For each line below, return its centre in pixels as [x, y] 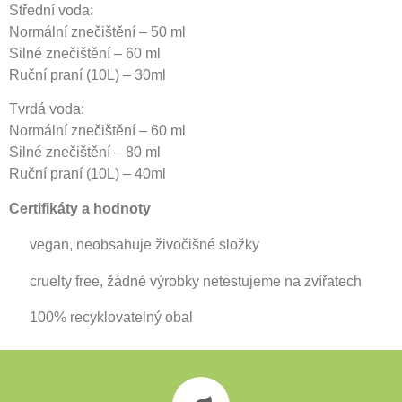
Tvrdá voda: [47, 109]
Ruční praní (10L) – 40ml [87, 174]
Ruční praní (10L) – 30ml [87, 74]
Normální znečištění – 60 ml [97, 131]
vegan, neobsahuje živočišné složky [143, 245]
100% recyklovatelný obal [109, 317]
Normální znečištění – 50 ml [97, 31]
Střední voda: [51, 10]
